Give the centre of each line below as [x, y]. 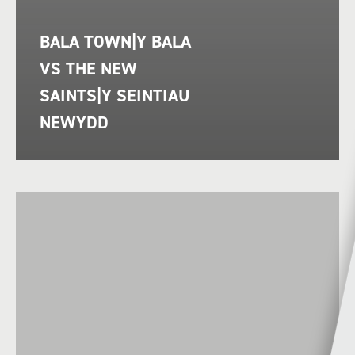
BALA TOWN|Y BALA [115, 42]
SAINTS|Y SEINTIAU [115, 96]
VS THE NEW [88, 69]
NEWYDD [74, 123]
